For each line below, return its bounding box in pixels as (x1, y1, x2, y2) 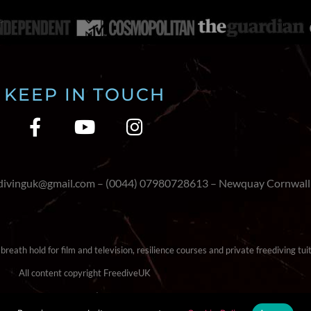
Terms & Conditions (15, 290, 94, 302)
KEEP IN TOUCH (4, 84, 165, 106)
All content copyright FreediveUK (19, 267, 151, 279)
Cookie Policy (100, 290, 154, 302)
